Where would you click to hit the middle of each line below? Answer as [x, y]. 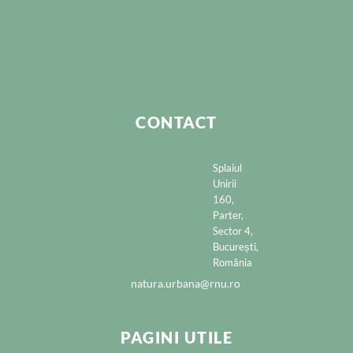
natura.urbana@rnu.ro [185, 284]
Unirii [224, 184]
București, [235, 247]
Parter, [228, 216]
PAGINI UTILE [176, 338]
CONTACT [176, 123]
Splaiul [227, 168]
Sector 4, [232, 231]
